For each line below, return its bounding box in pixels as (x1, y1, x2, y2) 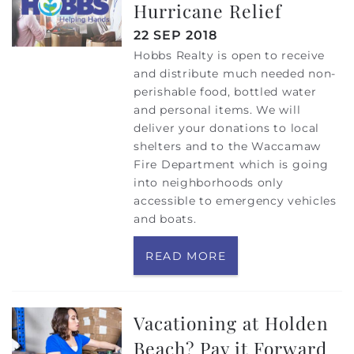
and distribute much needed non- (134, 66, 337, 81)
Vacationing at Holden (134, 311, 330, 336)
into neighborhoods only (134, 175, 284, 190)
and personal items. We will (134, 102, 301, 117)
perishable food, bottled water (134, 84, 317, 99)
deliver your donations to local (134, 120, 320, 135)
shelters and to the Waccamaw (134, 138, 321, 153)
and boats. (134, 211, 197, 226)
